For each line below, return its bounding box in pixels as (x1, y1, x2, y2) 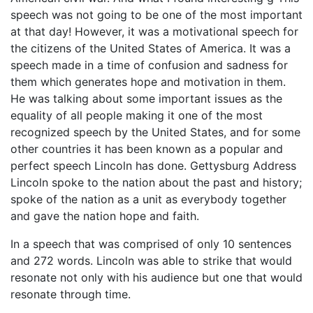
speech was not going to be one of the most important (10, 8, 303, 22)
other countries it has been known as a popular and (10, 142, 283, 156)
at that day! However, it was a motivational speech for (10, 24, 298, 38)
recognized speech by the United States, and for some (10, 125, 300, 139)
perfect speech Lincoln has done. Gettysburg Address (10, 159, 296, 173)
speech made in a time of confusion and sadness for (10, 58, 288, 72)
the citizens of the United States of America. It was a (10, 41, 291, 55)
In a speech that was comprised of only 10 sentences (10, 237, 291, 251)
